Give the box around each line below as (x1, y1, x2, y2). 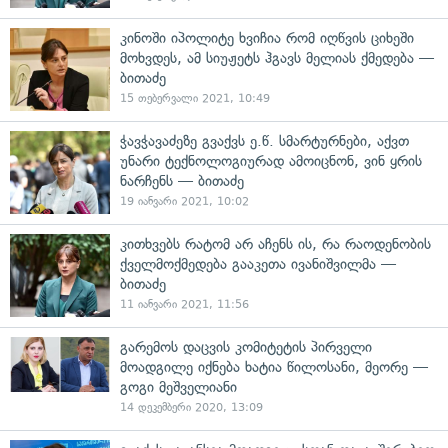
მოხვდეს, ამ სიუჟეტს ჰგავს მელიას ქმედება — (120, 49, 434, 67)
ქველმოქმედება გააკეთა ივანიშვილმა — (120, 255, 396, 273)
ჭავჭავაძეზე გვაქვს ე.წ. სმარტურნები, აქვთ (120, 132, 409, 150)
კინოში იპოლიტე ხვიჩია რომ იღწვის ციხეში (120, 29, 414, 47)
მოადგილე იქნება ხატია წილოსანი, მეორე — (120, 358, 428, 376)
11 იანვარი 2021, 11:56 (120, 298, 249, 311)
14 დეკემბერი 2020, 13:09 (120, 401, 263, 414)
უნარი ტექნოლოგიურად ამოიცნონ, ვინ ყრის (120, 152, 422, 170)
